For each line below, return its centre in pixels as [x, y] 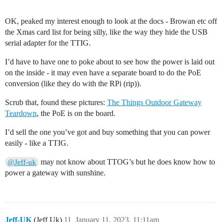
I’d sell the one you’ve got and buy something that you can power [108, 132]
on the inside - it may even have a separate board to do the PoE [103, 72]
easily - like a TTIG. [37, 143]
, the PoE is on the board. [76, 113]
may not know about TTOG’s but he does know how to [127, 162]
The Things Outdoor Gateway [154, 102]
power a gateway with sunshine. [55, 172]
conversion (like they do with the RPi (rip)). [73, 83]
